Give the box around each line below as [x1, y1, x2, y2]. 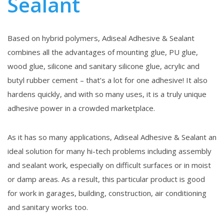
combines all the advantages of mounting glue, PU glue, [7, 47, 198, 57]
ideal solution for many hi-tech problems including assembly [7, 146, 211, 156]
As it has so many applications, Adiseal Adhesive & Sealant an [7, 132, 216, 142]
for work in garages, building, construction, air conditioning [7, 188, 206, 198]
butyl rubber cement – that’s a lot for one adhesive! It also [7, 75, 207, 85]
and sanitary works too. [7, 202, 88, 212]
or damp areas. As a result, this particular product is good [7, 174, 205, 184]
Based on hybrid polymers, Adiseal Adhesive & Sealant [7, 33, 194, 43]
